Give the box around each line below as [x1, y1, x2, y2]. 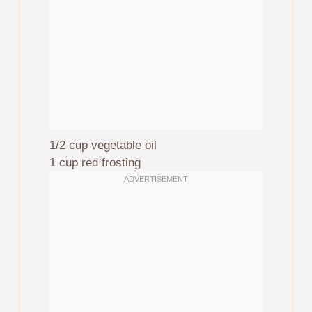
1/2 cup [49, 139, 88, 153]
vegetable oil [88, 139, 157, 153]
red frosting [78, 156, 141, 170]
